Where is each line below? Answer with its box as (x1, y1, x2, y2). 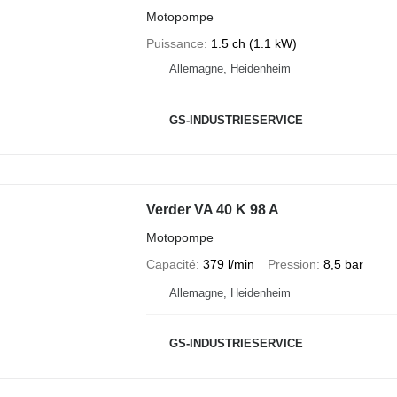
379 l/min (202, 256, 254, 271)
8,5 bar (323, 256, 363, 271)
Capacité (145, 256, 196, 271)
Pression (267, 256, 316, 271)
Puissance (145, 36, 204, 51)
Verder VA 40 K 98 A (145, 201, 279, 217)
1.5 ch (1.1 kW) (210, 36, 297, 51)
